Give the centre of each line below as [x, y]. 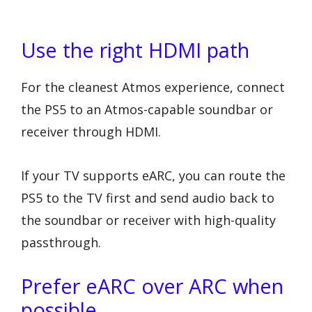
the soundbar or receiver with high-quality [148, 220]
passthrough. [61, 242]
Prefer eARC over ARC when [152, 286]
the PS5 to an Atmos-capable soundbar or [147, 109]
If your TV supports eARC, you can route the [153, 175]
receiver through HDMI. [91, 132]
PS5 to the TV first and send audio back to [148, 197]
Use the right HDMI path [135, 50]
